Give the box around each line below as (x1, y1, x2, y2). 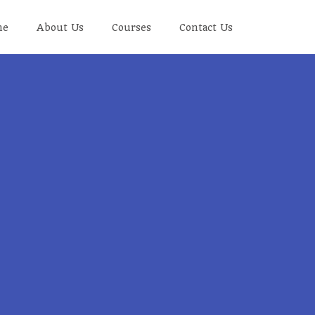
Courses (112, 21, 151, 33)
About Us (37, 21, 84, 33)
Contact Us (179, 21, 233, 33)
